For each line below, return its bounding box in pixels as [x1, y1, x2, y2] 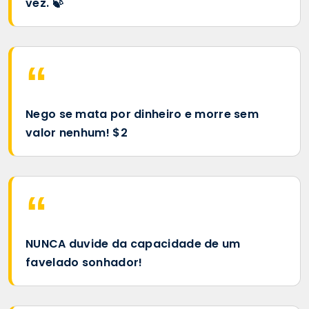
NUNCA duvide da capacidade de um [26, 235, 241, 252]
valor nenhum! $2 [26, 124, 128, 141]
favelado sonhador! [26, 254, 143, 270]
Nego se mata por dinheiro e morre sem [26, 106, 259, 122]
